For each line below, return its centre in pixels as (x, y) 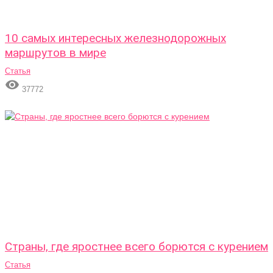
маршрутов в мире (55, 53)
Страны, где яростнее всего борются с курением (136, 246)
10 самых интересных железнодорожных (115, 38)
